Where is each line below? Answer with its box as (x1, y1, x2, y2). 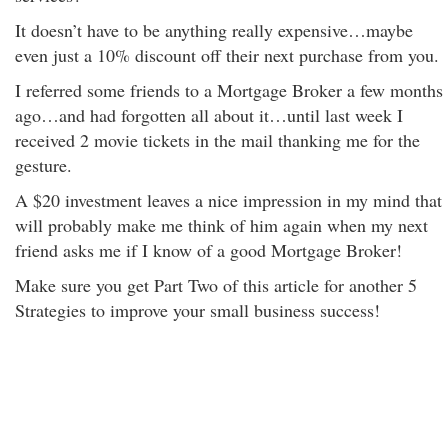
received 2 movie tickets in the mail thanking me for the (15, 128, 420, 152)
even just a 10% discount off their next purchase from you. (15, 43, 439, 67)
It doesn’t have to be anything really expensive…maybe (15, 18, 413, 42)
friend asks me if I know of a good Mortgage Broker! (15, 238, 402, 262)
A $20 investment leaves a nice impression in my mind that (15, 188, 442, 212)
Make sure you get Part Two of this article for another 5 (15, 273, 417, 297)
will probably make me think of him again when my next (15, 213, 428, 237)
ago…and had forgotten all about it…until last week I (15, 103, 403, 127)
